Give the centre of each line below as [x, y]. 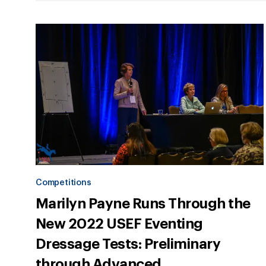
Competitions [64, 183]
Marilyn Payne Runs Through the [143, 204]
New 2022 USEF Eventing [119, 224]
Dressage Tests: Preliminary [128, 244]
